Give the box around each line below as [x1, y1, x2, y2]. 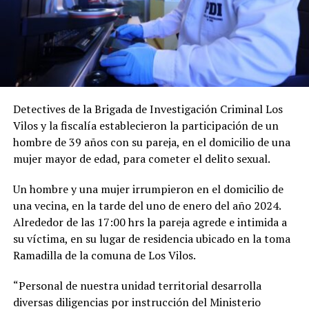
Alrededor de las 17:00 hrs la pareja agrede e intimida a [12, 214, 287, 230]
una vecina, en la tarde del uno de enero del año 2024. [12, 197, 281, 213]
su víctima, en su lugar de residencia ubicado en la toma [12, 230, 290, 246]
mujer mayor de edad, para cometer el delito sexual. [12, 150, 270, 166]
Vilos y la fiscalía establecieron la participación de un [12, 117, 279, 133]
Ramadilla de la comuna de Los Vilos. [12, 247, 196, 263]
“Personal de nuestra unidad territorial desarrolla [12, 277, 261, 293]
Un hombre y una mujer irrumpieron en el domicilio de [12, 181, 283, 197]
